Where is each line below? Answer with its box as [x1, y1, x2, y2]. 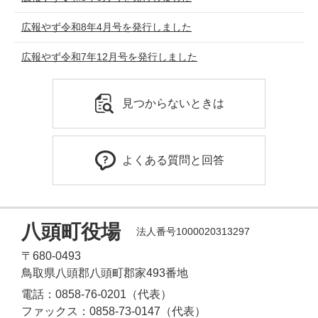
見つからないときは [122, 97, 224, 109]
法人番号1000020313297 [136, 226, 250, 238]
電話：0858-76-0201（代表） [21, 287, 172, 300]
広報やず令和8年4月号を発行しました [21, 21, 192, 33]
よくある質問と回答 [122, 153, 224, 166]
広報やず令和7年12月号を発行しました [21, 50, 197, 62]
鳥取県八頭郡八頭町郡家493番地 [21, 266, 188, 279]
